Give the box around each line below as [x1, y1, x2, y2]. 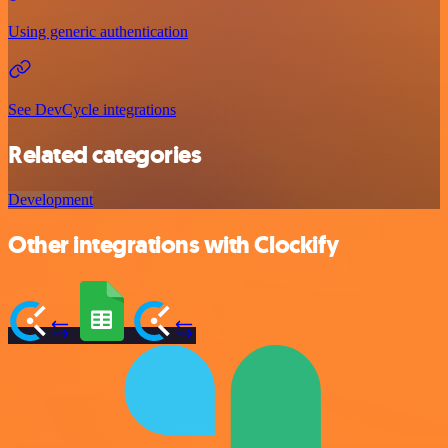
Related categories [8, 138, 202, 171]
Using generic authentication [8, 23, 188, 41]
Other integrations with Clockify [8, 228, 339, 261]
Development [8, 190, 93, 208]
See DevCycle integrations [8, 101, 176, 119]
